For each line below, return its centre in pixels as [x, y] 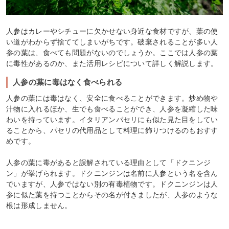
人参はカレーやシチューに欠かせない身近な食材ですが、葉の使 [112, 31]
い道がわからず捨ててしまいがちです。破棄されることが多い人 [112, 42]
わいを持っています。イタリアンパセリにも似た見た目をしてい [112, 119]
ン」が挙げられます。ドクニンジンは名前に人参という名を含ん [112, 173]
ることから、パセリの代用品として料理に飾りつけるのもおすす [112, 130]
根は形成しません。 [39, 205]
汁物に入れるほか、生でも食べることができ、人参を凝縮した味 [112, 109]
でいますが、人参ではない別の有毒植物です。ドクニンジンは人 [112, 184]
